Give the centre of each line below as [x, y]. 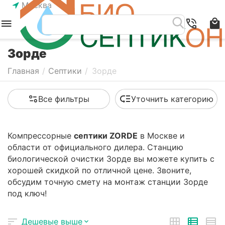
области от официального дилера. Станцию [95, 147]
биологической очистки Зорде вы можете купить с [111, 158]
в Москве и [161, 135]
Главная [23, 71]
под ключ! [27, 193]
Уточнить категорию [172, 99]
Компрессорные [41, 135]
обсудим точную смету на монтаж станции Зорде [108, 182]
